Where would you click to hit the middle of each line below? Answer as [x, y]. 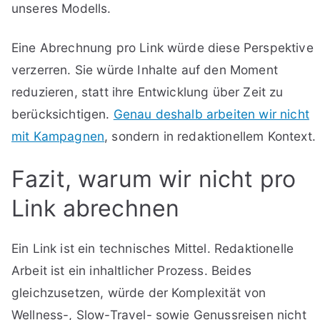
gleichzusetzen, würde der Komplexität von [139, 292]
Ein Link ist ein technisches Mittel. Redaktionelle [153, 248]
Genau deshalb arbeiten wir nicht [211, 114]
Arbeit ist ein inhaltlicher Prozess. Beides [131, 270]
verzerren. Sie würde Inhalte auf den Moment [145, 69]
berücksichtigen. [62, 114]
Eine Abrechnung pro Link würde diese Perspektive [162, 47]
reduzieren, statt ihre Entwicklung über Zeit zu [147, 91]
